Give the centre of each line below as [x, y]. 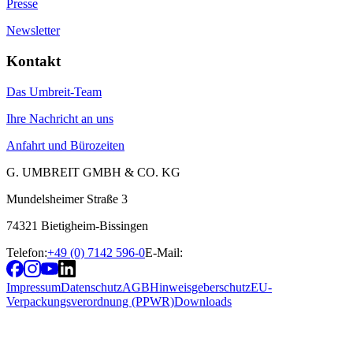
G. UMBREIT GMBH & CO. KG [93, 172]
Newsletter [33, 31]
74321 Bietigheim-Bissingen [77, 225]
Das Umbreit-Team [54, 91]
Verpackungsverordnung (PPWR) [90, 301]
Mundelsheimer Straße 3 [67, 199]
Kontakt [33, 61]
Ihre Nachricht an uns [60, 118]
